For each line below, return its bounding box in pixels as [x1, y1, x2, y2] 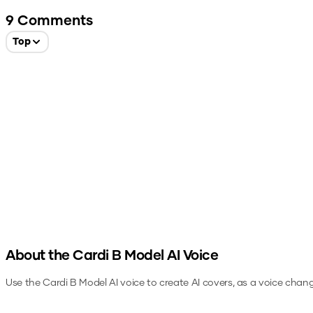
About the [6, 249, 73, 263]
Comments [14, 14, 93, 28]
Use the [6, 278, 43, 288]
